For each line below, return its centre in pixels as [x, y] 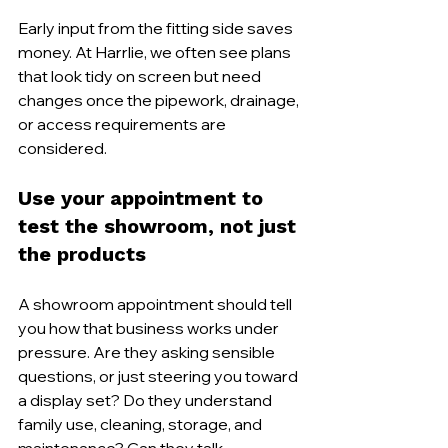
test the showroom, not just [160, 225]
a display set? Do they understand [146, 399]
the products [82, 253]
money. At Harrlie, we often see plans [156, 51]
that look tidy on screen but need [141, 75]
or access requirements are [123, 123]
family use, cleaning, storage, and [141, 423]
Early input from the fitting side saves [157, 27]
